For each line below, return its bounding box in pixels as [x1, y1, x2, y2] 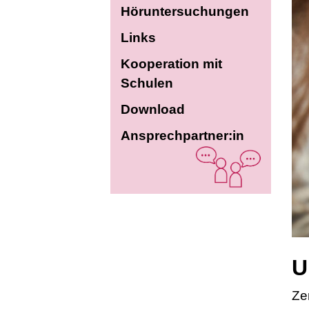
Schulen [120, 75, 173, 90]
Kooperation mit [120, 56, 222, 71]
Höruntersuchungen [120, 3, 249, 19]
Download [120, 101, 185, 117]
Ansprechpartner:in [120, 128, 244, 143]
